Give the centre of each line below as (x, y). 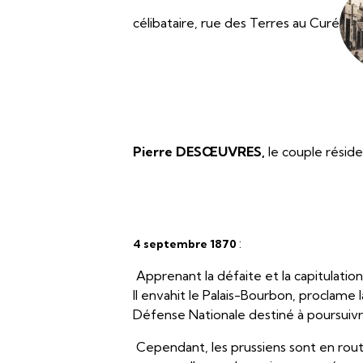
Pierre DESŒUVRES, (201, 152)
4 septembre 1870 (186, 244)
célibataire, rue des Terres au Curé (237, 23)
